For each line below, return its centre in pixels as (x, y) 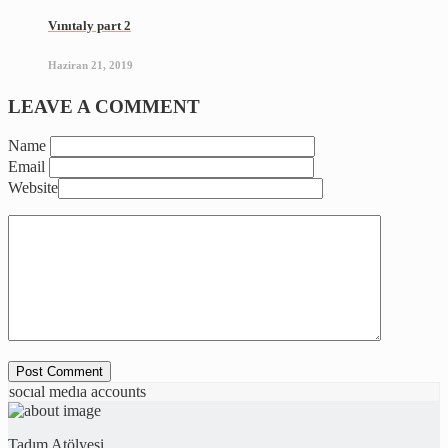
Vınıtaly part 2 (89, 25)
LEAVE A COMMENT (104, 106)
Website (33, 188)
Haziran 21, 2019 (90, 64)
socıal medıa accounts (77, 392)
